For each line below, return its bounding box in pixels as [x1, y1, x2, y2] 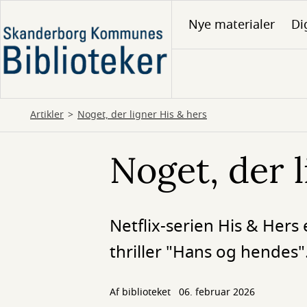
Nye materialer [188, 16, 275, 34]
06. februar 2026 [179, 285, 255, 299]
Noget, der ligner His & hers [77, 108, 207, 122]
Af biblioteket [110, 285, 173, 299]
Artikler [30, 108, 64, 122]
